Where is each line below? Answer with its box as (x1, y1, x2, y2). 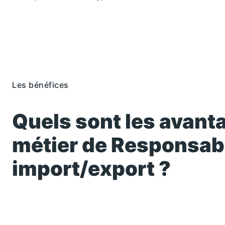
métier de (12, 133, 111, 158)
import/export (12, 156, 155, 181)
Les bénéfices (12, 80, 69, 90)
